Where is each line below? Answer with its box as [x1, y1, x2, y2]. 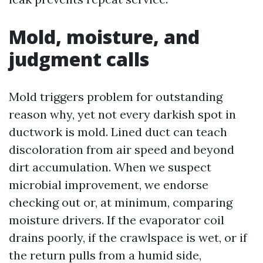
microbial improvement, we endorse [9, 177, 208, 193]
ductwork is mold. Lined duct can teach [9, 124, 227, 140]
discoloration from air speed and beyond [9, 142, 234, 157]
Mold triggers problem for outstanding [9, 89, 222, 104]
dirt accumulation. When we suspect [9, 160, 211, 175]
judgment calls [9, 46, 149, 72]
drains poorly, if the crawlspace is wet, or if [9, 230, 247, 245]
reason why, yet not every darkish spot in [9, 107, 236, 122]
